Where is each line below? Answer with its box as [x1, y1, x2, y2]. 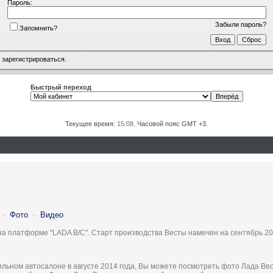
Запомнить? [19, 24, 57, 32]
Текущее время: [65, 120, 117, 127]
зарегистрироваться [2, 55, 65, 63]
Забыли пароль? [214, 20, 266, 28]
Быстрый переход [30, 83, 91, 91]
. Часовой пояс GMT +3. [133, 120, 208, 127]
